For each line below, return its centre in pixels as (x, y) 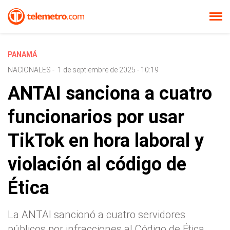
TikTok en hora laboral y (106, 141)
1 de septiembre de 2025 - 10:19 (108, 70)
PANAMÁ (22, 54)
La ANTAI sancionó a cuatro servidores (97, 215)
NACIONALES (29, 70)
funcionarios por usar (96, 117)
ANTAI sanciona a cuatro (110, 93)
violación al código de (97, 164)
